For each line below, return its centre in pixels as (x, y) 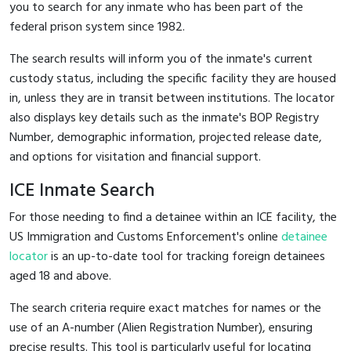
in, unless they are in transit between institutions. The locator (172, 98)
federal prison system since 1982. (97, 27)
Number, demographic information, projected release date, (166, 138)
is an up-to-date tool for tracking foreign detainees (186, 257)
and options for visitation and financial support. (135, 157)
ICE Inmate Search (82, 191)
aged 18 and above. (60, 276)
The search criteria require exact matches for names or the (165, 308)
